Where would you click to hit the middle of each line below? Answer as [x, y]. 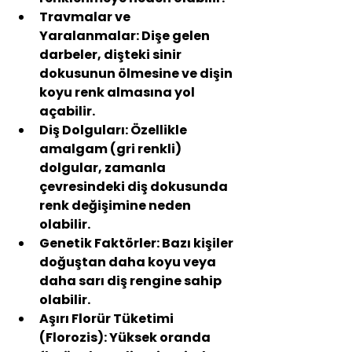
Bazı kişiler [198, 244]
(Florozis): [73, 338]
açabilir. [67, 112]
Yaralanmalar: [89, 36]
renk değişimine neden [116, 206]
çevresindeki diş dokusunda [135, 187]
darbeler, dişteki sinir [112, 55]
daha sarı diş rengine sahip [132, 281]
